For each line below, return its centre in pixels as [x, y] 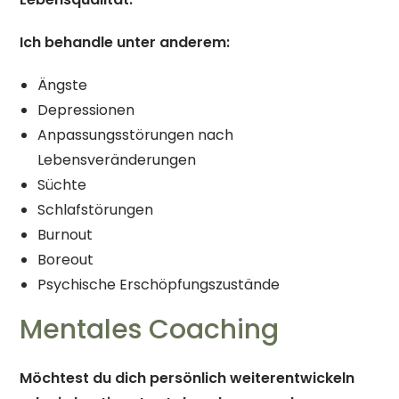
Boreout [66, 260]
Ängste [63, 85]
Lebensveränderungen [117, 160]
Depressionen [86, 110]
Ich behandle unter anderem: [125, 42]
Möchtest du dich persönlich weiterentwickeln [187, 378]
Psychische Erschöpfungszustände [159, 285]
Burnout [65, 235]
